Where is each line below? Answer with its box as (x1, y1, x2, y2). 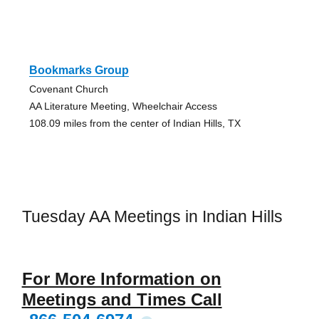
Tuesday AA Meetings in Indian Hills (21, 207, 283, 226)
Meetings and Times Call (21, 289, 222, 309)
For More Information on (21, 268, 221, 288)
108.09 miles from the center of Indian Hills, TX (28, 117, 241, 130)
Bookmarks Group (28, 64, 129, 77)
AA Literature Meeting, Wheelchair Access (28, 100, 217, 113)
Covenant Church (28, 83, 108, 95)
